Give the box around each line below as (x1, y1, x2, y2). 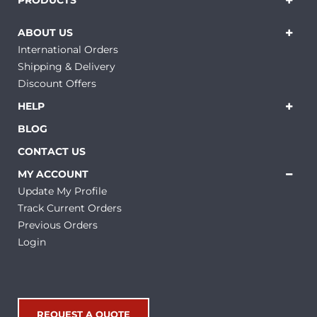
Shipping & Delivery (18, 59, 115, 73)
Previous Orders (18, 218, 98, 231)
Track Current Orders (18, 201, 122, 214)
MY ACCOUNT (18, 167, 88, 180)
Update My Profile (18, 184, 107, 197)
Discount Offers (18, 76, 96, 90)
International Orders (18, 42, 118, 56)
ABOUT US (18, 25, 73, 39)
